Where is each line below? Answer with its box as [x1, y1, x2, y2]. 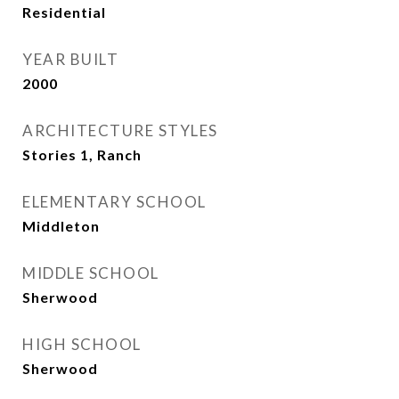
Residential [22, 4, 106, 21]
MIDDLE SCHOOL [22, 264, 159, 283]
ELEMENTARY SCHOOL [22, 192, 207, 212]
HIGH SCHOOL [22, 335, 142, 354]
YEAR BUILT [22, 50, 118, 69]
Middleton [22, 217, 100, 235]
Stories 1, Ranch [22, 146, 142, 164]
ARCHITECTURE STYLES [22, 121, 218, 141]
